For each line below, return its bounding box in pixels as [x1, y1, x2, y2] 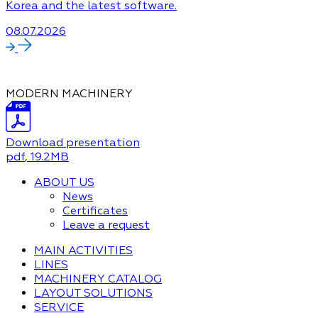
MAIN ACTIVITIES [34, 243, 133, 258]
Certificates [62, 204, 128, 218]
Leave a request [62, 218, 150, 232]
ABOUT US [34, 175, 94, 190]
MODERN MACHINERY [6, 87, 133, 101]
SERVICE [34, 300, 84, 314]
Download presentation [6, 136, 140, 150]
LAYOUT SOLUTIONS [34, 286, 153, 300]
